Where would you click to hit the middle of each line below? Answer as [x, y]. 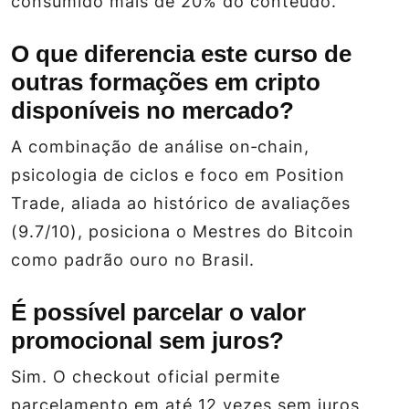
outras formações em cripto [166, 83]
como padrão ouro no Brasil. [133, 260]
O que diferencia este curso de [181, 54]
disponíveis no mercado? [152, 111]
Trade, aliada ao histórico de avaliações [181, 204]
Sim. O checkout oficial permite [146, 377]
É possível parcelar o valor [158, 313]
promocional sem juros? [147, 341]
